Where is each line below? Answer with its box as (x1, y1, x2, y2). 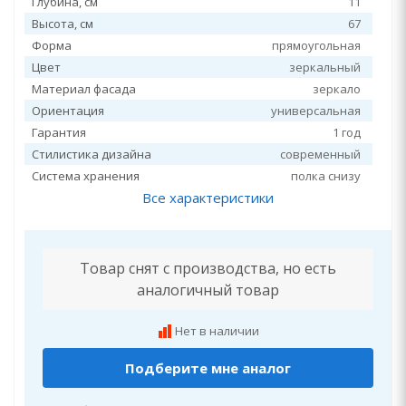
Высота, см (32, 15, 93, 32)
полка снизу (291, 168, 361, 184)
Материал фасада (32, 81, 136, 97)
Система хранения (32, 168, 140, 184)
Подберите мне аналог (125, 359, 291, 377)
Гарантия (32, 124, 86, 140)
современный (280, 146, 361, 162)
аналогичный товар (137, 280, 279, 300)
